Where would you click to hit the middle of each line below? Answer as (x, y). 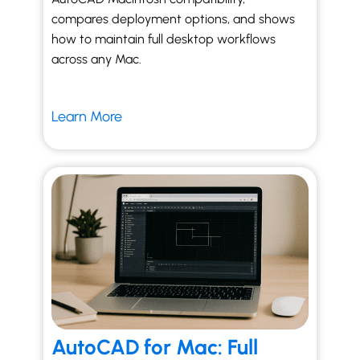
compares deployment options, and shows (173, 19)
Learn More (88, 117)
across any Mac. (96, 59)
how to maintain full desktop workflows (164, 39)
